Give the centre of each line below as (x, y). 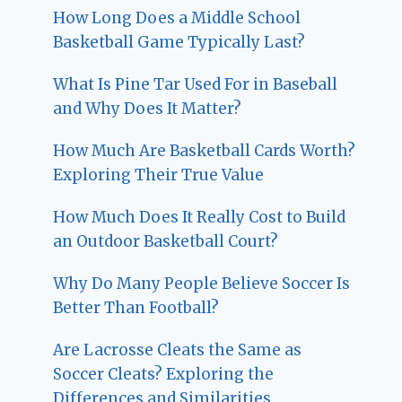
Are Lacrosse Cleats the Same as (178, 350)
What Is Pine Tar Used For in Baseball (196, 85)
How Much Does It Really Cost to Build (200, 218)
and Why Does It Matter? (148, 109)
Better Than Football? (136, 308)
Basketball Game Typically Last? (179, 43)
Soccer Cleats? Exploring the (164, 375)
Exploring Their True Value (159, 175)
